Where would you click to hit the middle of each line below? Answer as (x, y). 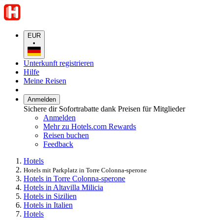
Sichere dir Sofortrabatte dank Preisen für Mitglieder (104, 109)
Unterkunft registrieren (59, 63)
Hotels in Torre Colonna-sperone (74, 178)
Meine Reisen (45, 81)
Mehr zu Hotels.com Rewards (90, 126)
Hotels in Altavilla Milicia (63, 187)
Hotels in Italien (48, 205)
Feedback (58, 144)
